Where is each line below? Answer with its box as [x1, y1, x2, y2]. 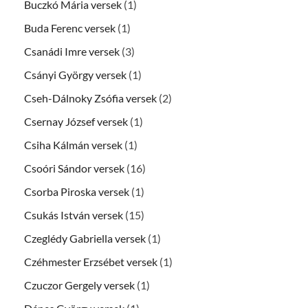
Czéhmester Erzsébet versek [24, 255, 157, 269]
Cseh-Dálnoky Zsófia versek [24, 91, 157, 105]
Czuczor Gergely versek [24, 278, 135, 292]
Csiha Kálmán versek [24, 138, 122, 152]
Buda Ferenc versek [24, 21, 115, 35]
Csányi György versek [24, 68, 126, 82]
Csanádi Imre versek [24, 45, 120, 58]
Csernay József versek [24, 115, 128, 129]
